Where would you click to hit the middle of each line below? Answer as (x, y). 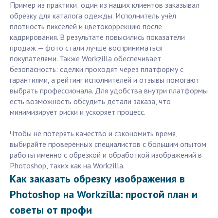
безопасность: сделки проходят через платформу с (97, 69)
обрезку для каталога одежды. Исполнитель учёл (93, 16)
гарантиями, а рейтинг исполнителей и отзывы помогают (105, 80)
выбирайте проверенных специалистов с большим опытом (108, 144)
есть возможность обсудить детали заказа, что (90, 101)
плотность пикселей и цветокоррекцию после (86, 27)
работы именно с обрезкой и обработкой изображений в (106, 155)
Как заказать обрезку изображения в (97, 179)
